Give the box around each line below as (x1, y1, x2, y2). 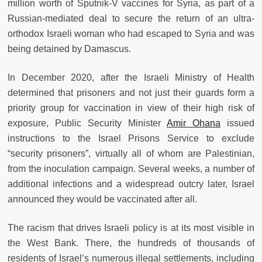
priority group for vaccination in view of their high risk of (8, 103, 254, 113)
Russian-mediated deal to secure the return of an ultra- (8, 13, 254, 24)
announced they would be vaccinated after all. (8, 194, 199, 205)
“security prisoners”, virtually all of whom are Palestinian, (8, 149, 254, 159)
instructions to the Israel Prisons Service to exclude (8, 133, 254, 144)
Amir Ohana (167, 118, 220, 129)
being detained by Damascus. (8, 44, 131, 54)
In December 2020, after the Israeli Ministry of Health (8, 73, 254, 83)
